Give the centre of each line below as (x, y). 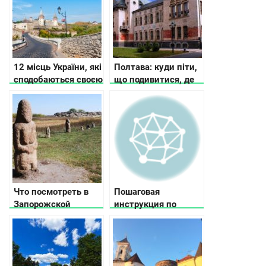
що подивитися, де (154, 79)
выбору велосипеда (157, 216)
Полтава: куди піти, (156, 67)
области (31, 216)
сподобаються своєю (58, 79)
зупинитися (139, 92)
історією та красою (54, 92)
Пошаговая (137, 191)
